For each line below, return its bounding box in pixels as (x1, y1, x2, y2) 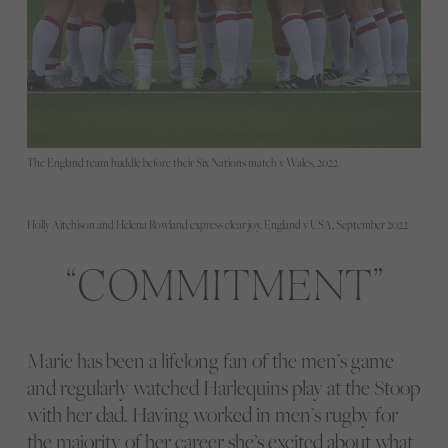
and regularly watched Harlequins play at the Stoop (26, 374, 420, 402)
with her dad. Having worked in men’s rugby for (26, 401, 398, 429)
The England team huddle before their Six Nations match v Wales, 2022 (26, 155, 338, 170)
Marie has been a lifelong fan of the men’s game (26, 347, 394, 375)
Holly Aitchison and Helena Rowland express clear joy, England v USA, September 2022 (26, 217, 408, 232)
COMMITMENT (76, 252, 372, 309)
